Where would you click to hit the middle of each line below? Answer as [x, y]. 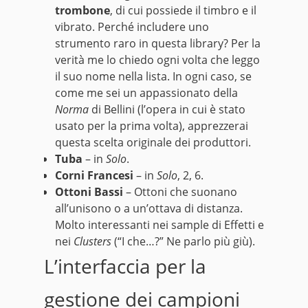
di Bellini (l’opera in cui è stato [167, 110]
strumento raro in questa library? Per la [158, 44]
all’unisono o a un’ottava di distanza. [149, 209]
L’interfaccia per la [125, 266]
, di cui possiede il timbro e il [183, 11]
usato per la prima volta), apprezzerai [152, 126]
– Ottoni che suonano [180, 192]
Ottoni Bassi [89, 192]
